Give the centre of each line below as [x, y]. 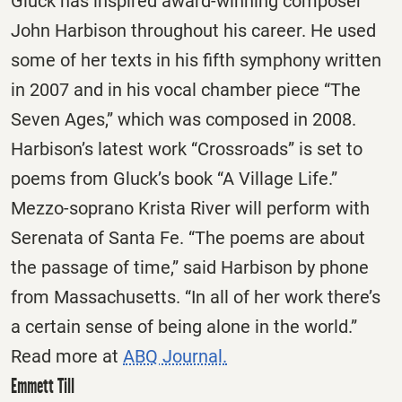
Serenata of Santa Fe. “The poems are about [188, 238]
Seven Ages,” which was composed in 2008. [184, 120]
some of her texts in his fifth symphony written [196, 61]
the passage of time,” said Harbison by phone [190, 268]
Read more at [67, 357]
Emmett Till [43, 386]
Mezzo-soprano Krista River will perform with [190, 209]
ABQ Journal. [175, 357]
